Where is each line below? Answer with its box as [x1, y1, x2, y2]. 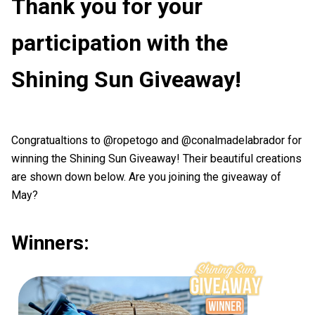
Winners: [11, 231, 89, 255]
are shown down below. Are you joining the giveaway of [11, 170, 281, 184]
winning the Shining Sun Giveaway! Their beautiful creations [11, 152, 302, 165]
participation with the [11, 30, 228, 56]
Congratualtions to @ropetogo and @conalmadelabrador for [11, 134, 302, 147]
